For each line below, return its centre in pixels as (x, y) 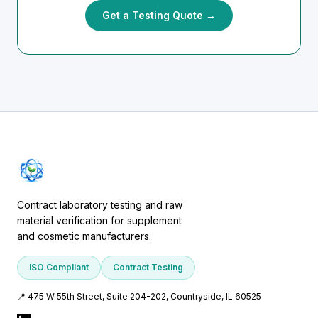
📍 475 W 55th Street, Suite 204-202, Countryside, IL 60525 (139, 296)
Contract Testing (148, 267)
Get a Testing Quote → (159, 15)
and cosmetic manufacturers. (84, 236)
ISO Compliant (59, 267)
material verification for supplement (99, 220)
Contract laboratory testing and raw (100, 205)
